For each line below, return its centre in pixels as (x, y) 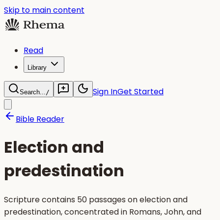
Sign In (105, 92)
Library (37, 68)
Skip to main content (44, 10)
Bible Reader (40, 119)
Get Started (140, 92)
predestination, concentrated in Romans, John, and (103, 212)
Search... (33, 92)
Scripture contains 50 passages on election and (96, 199)
